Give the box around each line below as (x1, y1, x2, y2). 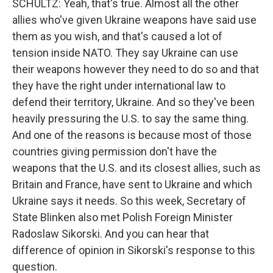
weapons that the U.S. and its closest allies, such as (12, 161, 261, 174)
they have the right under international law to (12, 79, 225, 92)
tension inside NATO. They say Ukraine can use (12, 46, 238, 59)
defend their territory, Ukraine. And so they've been (12, 96, 255, 108)
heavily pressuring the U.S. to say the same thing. (12, 112, 249, 125)
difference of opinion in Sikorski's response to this (12, 244, 255, 257)
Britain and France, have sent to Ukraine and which (12, 178, 252, 191)
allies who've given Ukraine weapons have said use (12, 13, 257, 26)
